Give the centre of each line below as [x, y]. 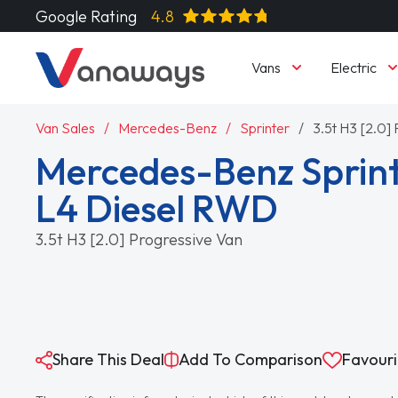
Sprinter [265, 127]
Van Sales [66, 127]
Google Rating [87, 16]
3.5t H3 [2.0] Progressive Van [139, 239]
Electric [353, 67]
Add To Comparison [251, 360]
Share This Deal [109, 360]
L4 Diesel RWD [157, 208]
